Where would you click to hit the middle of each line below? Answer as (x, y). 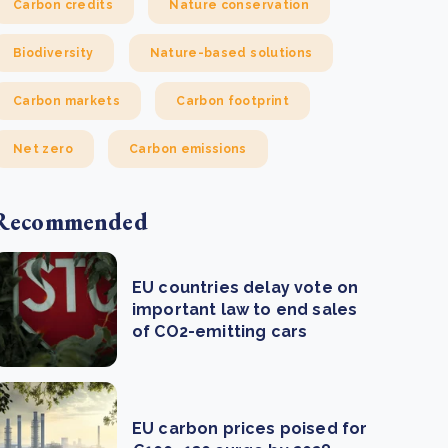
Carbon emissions (188, 149)
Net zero (43, 149)
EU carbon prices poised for (250, 428)
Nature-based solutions (231, 53)
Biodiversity (53, 53)
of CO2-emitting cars (220, 331)
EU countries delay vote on (245, 287)
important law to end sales (245, 309)
